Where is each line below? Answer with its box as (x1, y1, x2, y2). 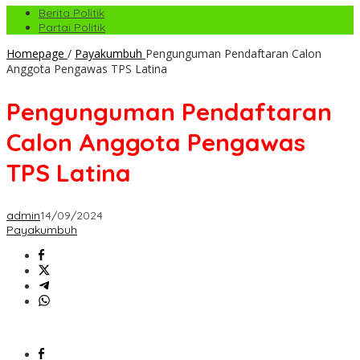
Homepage (6, 46, 64, 62)
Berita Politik (39, 6, 104, 21)
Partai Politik (39, 20, 105, 35)
